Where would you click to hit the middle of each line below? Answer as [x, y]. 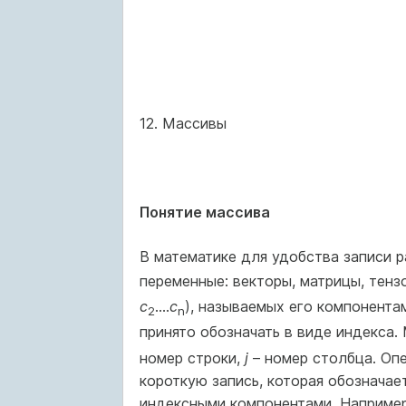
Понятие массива [204, 212]
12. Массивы [183, 123]
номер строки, [192, 358]
